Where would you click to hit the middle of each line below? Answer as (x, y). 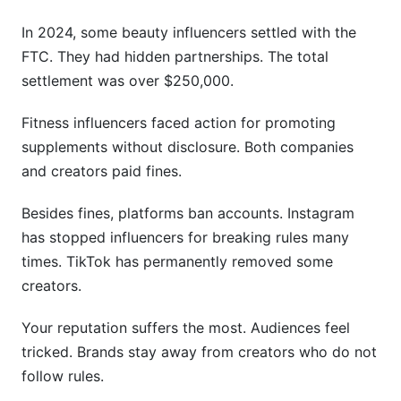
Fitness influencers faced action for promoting (179, 123)
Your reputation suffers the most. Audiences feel (186, 328)
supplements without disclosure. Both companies (188, 147)
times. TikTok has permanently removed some (177, 261)
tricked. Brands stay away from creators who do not (199, 352)
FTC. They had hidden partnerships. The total (175, 56)
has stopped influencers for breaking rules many (185, 237)
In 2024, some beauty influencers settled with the (189, 32)
